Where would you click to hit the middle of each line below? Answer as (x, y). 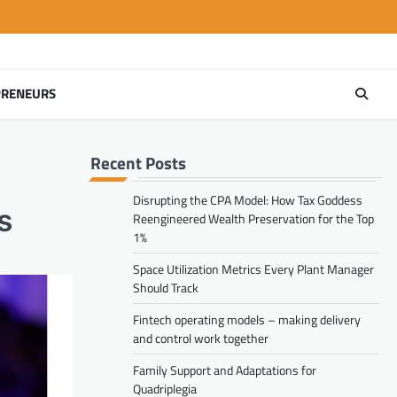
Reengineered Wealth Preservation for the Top (253, 218)
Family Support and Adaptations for (225, 370)
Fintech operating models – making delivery (247, 319)
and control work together (201, 338)
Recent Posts (138, 162)
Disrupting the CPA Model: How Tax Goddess (248, 199)
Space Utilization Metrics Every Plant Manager (253, 269)
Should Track (166, 287)
